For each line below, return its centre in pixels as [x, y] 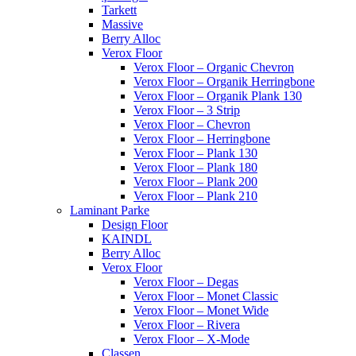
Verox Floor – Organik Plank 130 [218, 96]
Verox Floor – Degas [186, 282]
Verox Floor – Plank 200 [195, 182]
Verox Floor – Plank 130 [195, 153]
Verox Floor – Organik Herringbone [224, 82]
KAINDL [127, 239]
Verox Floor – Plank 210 [195, 196]
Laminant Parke [110, 211]
